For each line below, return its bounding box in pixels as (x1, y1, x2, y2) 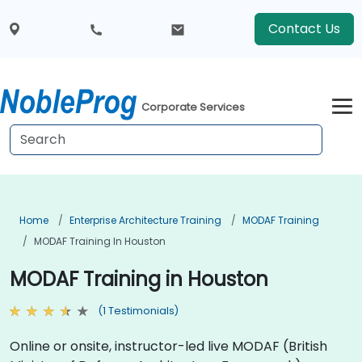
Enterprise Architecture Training (69, 213, 221, 227)
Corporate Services (141, 99, 246, 116)
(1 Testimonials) (98, 304, 179, 318)
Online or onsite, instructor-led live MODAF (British (10, 336, 327, 356)
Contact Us (267, 19, 340, 38)
